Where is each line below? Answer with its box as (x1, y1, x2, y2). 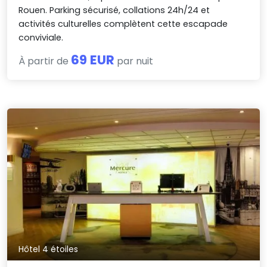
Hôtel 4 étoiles (18, 243, 79, 255)
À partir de (18, 54, 72, 69)
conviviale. (18, 32, 64, 44)
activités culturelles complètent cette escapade (18, 18, 228, 30)
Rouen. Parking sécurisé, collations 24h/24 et (18, 4, 210, 17)
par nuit (114, 54, 154, 69)
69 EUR (71, 51, 115, 70)
